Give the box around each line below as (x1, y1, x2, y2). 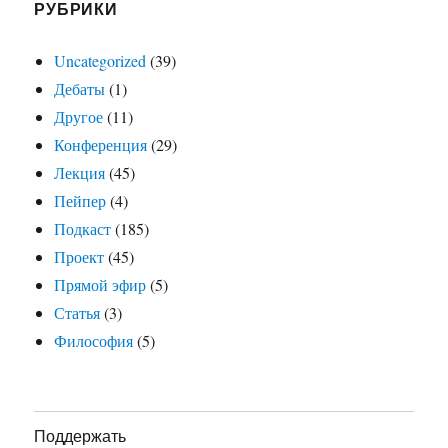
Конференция (54, 133, 148, 155)
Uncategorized (54, 49, 147, 71)
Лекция (54, 161, 106, 183)
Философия (54, 329, 134, 351)
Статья (54, 301, 101, 323)
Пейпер (54, 189, 107, 211)
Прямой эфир (54, 273, 147, 295)
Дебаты (54, 77, 106, 99)
